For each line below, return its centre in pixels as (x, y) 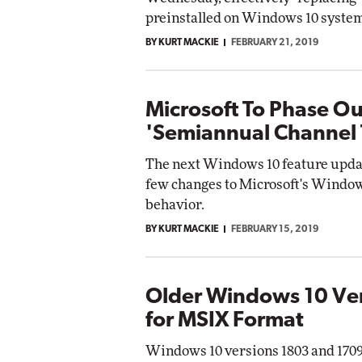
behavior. (175, 204)
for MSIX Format (225, 321)
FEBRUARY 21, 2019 (275, 42)
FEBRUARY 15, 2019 (275, 229)
